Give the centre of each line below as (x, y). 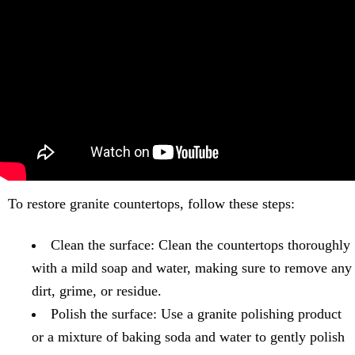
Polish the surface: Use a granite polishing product (196, 314)
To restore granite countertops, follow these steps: (151, 204)
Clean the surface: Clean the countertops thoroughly (200, 245)
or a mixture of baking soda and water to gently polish (188, 337)
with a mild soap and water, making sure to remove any (192, 268)
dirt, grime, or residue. (97, 291)
